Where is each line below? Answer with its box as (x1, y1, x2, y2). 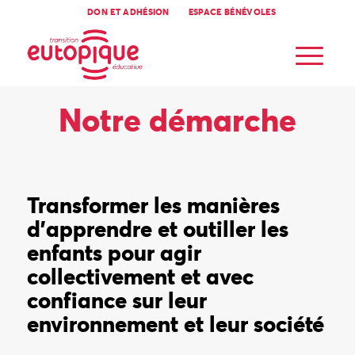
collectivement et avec (26, 262, 254, 291)
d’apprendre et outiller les (26, 215, 288, 243)
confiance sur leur (26, 286, 207, 315)
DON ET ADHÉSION (86, 6, 170, 17)
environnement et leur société (26, 310, 324, 338)
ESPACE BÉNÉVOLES (188, 6, 277, 17)
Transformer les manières (26, 191, 280, 219)
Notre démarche (58, 100, 296, 140)
